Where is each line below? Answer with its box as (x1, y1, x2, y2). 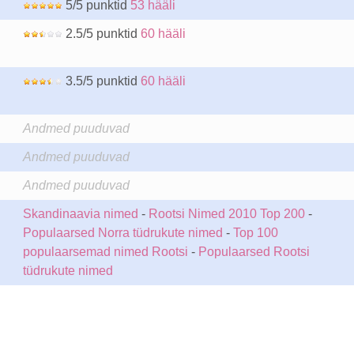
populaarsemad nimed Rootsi (22, 245, 188, 258)
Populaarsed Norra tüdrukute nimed (22, 226, 223, 239)
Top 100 (232, 226, 278, 239)
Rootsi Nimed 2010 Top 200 (148, 207, 305, 220)
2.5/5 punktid (62, 27, 141, 40)
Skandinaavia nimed (22, 207, 138, 220)
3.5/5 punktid (62, 74, 141, 88)
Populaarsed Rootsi (198, 245, 310, 258)
